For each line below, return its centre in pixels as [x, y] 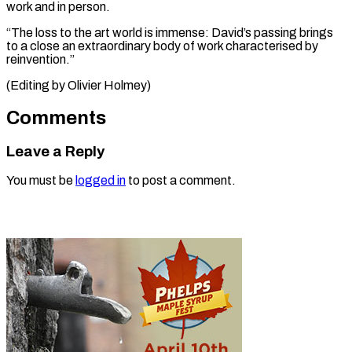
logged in [101, 181]
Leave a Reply [55, 151]
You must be [41, 181]
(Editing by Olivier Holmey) [79, 85]
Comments [56, 117]
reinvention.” [40, 59]
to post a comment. [181, 181]
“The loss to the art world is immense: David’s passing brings [170, 32]
